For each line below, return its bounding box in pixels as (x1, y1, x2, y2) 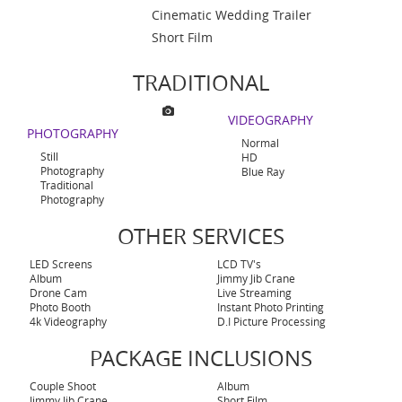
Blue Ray (241, 164, 284, 179)
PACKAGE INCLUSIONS (90, 344, 312, 372)
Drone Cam (27, 285, 87, 300)
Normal (241, 135, 279, 150)
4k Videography (27, 314, 107, 328)
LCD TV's (214, 257, 261, 271)
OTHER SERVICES (118, 222, 284, 250)
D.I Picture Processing (214, 314, 326, 328)
